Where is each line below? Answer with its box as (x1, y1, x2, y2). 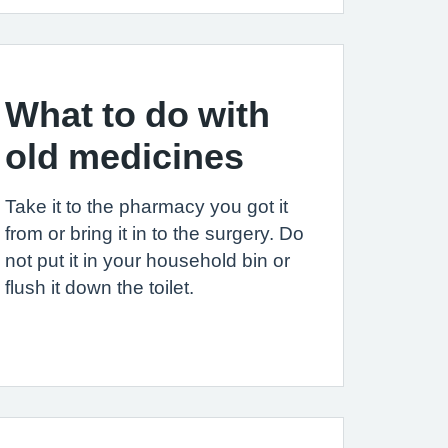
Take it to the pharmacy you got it (5, 197, 288, 216)
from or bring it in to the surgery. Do (5, 224, 304, 243)
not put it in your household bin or (5, 251, 290, 270)
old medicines (5, 138, 244, 174)
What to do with (5, 96, 270, 132)
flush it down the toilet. (5, 278, 194, 297)
